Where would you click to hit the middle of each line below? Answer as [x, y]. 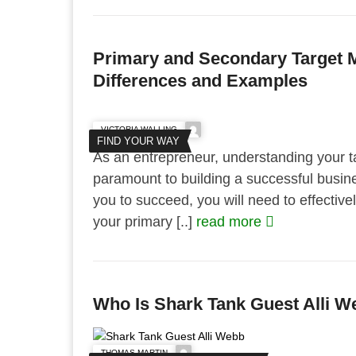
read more [231, 222]
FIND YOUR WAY [138, 141]
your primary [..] [145, 222]
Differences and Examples [200, 81]
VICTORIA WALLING [139, 129]
